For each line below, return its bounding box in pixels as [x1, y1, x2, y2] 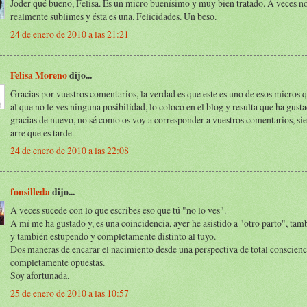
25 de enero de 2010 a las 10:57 [10, 286, 129, 300]
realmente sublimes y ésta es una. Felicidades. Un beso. [10, 10, 217, 23]
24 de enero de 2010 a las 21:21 [10, 27, 129, 40]
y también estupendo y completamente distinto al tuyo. [10, 230, 216, 243]
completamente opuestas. [10, 256, 105, 269]
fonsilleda [10, 185, 50, 199]
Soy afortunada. [10, 269, 69, 282]
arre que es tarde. [10, 126, 74, 140]
